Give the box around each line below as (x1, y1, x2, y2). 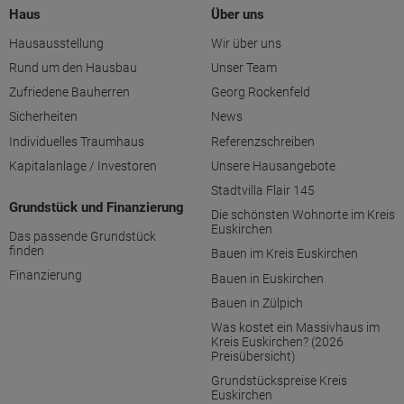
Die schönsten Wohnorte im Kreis (211, 207, 395, 223)
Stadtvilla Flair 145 (211, 183, 315, 198)
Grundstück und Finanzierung (9, 198, 184, 216)
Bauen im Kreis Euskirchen (211, 246, 358, 262)
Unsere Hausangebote (211, 158, 335, 173)
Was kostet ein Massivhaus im (211, 319, 380, 335)
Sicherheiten (9, 109, 78, 124)
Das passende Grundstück (9, 228, 156, 243)
